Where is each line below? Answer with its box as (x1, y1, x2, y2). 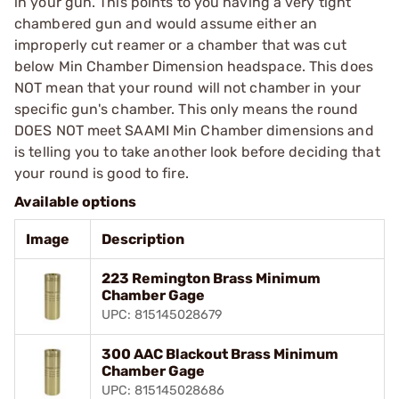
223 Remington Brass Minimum (102, 269, 321, 287)
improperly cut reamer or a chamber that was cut (14, 36, 346, 53)
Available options (14, 192, 136, 210)
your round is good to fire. (14, 164, 189, 182)
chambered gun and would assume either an (14, 14, 318, 32)
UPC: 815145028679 (102, 306, 223, 322)
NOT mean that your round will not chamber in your (14, 78, 361, 96)
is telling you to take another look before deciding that (14, 142, 380, 160)
